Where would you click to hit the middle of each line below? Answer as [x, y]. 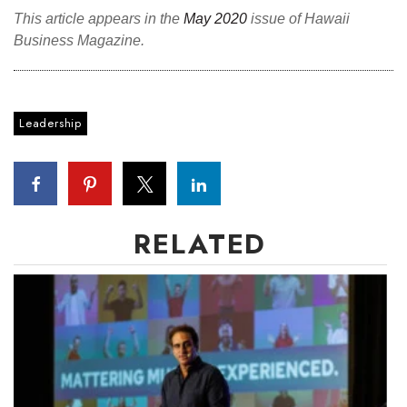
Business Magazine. [79, 40]
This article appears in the [99, 19]
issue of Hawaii [298, 19]
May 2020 [215, 19]
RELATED [200, 244]
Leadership [50, 123]
